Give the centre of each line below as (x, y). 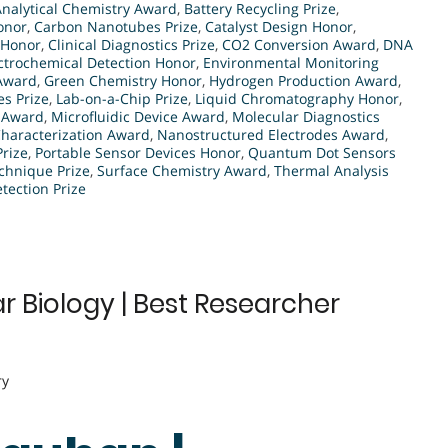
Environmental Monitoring (291, 62)
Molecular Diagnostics (306, 116)
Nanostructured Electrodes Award (271, 134)
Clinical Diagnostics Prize (131, 44)
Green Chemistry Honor (123, 80)
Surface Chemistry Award (182, 170)
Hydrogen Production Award (303, 80)
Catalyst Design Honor (279, 26)
